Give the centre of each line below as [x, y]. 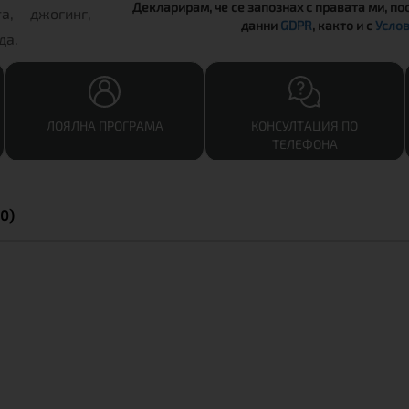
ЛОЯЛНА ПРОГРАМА [105, 126]
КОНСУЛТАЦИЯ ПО [304, 126]
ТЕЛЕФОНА [304, 144]
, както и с [344, 25]
